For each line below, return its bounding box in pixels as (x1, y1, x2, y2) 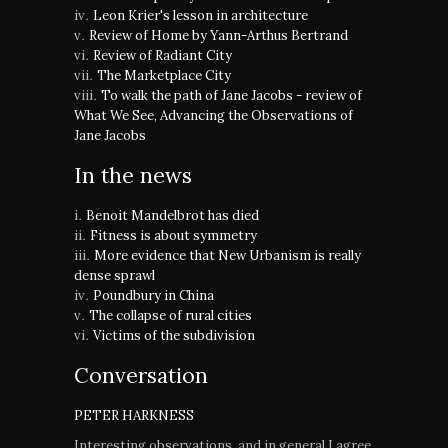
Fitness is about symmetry (90, 227, 257, 244)
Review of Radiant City (93, 47, 232, 64)
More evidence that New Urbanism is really (94, 247, 361, 264)
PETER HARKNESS (74, 407, 194, 424)
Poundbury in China (93, 287, 214, 304)
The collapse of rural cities (89, 307, 252, 324)
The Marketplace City (97, 67, 231, 84)
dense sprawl (74, 267, 155, 284)
